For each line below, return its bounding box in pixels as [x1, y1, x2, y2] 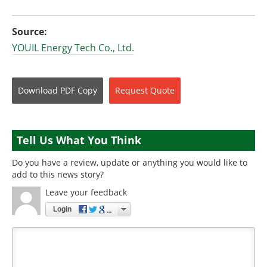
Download [18, 85, 58, 96]
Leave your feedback [45, 187, 127, 198]
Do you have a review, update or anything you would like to [12, 157, 247, 168]
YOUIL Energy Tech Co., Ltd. [12, 41, 134, 54]
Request [115, 85, 148, 96]
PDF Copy [60, 85, 97, 96]
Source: [12, 25, 47, 38]
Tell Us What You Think [17, 133, 141, 147]
